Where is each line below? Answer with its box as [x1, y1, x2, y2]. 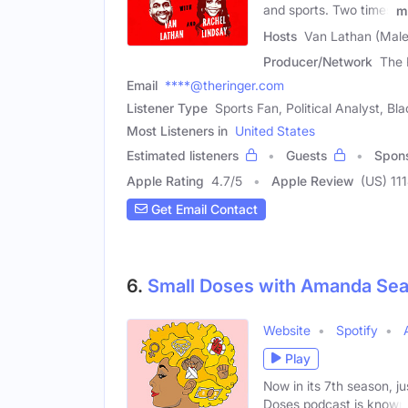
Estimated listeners [127, 147, 239, 163]
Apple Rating [127, 172, 204, 189]
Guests [286, 147, 327, 163]
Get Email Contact [148, 201, 258, 218]
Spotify [336, 321, 378, 338]
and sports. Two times [263, 2, 393, 18]
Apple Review [271, 172, 353, 189]
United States [235, 122, 315, 138]
